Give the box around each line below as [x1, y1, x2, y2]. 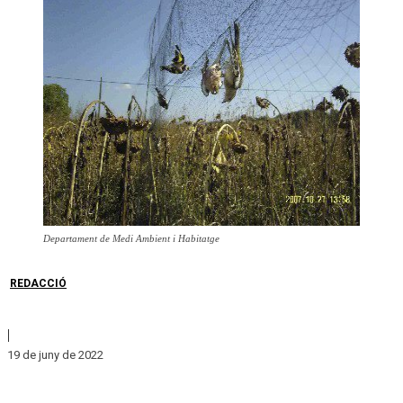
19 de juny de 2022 [7, 347, 103, 362]
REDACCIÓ [10, 277, 67, 290]
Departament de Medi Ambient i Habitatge [43, 233, 219, 244]
